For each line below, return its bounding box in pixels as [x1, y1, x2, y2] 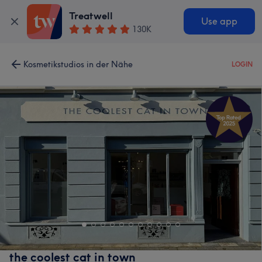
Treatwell [69, 10, 113, 22]
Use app [201, 16, 237, 27]
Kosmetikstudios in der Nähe [23, 59, 133, 70]
